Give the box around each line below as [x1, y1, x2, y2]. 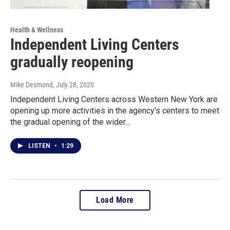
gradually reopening [10, 52, 133, 71]
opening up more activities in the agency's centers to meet [10, 105, 219, 116]
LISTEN [28, 142, 52, 149]
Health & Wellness [10, 25, 63, 34]
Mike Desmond [10, 80, 53, 89]
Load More [96, 195, 134, 205]
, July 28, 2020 [53, 80, 94, 89]
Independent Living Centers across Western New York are [10, 94, 218, 104]
